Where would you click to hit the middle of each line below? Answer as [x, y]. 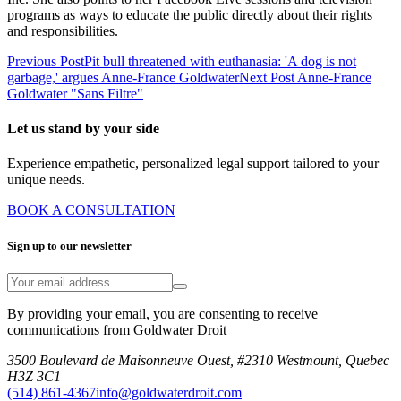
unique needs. [46, 180]
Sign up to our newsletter [69, 245]
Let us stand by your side [83, 129]
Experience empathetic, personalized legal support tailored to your [193, 164]
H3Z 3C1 [34, 376]
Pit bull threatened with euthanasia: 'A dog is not [220, 61]
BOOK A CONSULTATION [91, 210]
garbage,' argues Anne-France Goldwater [123, 77]
